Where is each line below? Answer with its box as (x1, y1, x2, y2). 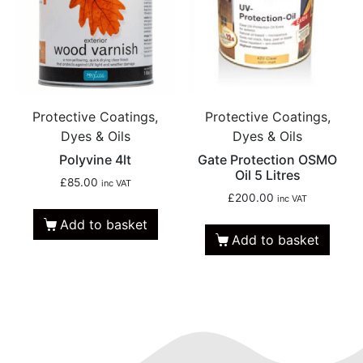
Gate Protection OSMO (198, 152, 338, 169)
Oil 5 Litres (234, 167, 301, 184)
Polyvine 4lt (59, 152, 132, 169)
